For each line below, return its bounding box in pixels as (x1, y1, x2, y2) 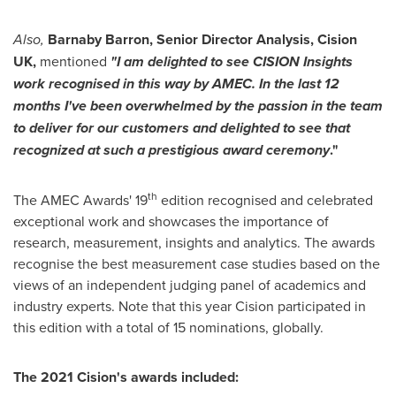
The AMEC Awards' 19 (13, 190, 148, 209)
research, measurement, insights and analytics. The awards (13, 232, 375, 252)
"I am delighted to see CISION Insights (110, 51, 353, 72)
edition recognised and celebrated (157, 190, 373, 209)
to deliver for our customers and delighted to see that (13, 118, 350, 138)
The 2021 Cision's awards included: (13, 367, 239, 387)
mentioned (40, 51, 107, 71)
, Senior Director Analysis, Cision (149, 29, 357, 49)
